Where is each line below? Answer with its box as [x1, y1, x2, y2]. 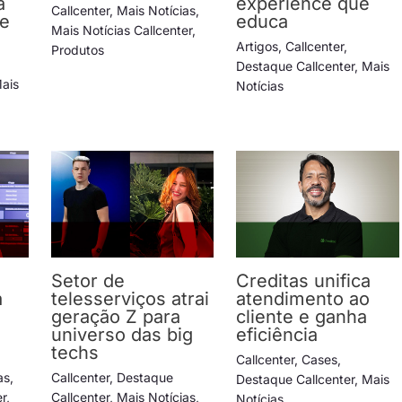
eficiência [236, 324, 319, 346]
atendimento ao [236, 288, 371, 310]
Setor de [50, 270, 125, 293]
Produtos [50, 41, 104, 57]
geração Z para [50, 306, 180, 328]
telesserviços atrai [50, 288, 209, 310]
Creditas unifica [236, 270, 371, 293]
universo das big [50, 324, 193, 346]
